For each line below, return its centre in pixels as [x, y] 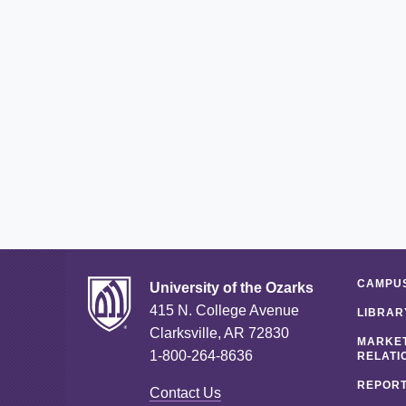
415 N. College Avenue [224, 310]
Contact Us [185, 392]
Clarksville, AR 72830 [219, 333]
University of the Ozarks [232, 287]
